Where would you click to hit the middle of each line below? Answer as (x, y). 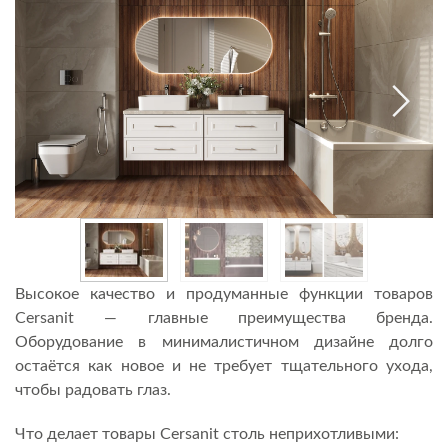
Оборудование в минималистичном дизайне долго (224, 342)
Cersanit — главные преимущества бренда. (224, 318)
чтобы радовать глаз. (93, 390)
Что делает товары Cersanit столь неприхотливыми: (207, 434)
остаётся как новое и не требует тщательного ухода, (224, 366)
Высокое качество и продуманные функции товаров (224, 294)
